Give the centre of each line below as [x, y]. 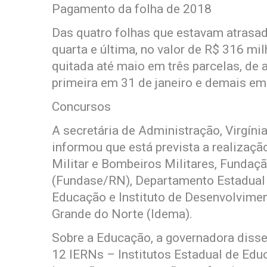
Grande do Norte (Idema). [122, 214]
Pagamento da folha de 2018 [132, 9]
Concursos [81, 107]
